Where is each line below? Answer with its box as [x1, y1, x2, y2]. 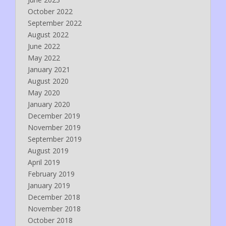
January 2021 [28, 64, 70, 74]
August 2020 [28, 76, 69, 86]
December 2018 [28, 192, 80, 202]
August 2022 [28, 29, 69, 39]
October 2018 [28, 215, 73, 225]
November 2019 [28, 122, 81, 132]
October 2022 [28, 6, 73, 16]
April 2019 [28, 157, 60, 167]
